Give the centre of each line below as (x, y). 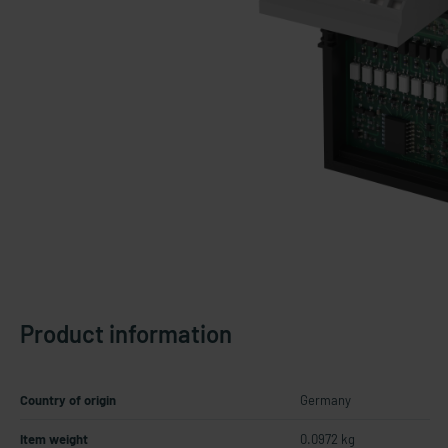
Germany (325, 400)
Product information (126, 333)
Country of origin (68, 400)
